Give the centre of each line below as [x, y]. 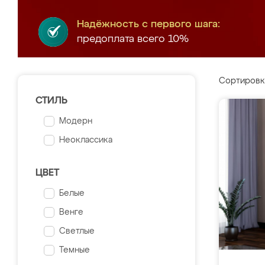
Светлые [77, 231]
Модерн [76, 121]
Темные [75, 250]
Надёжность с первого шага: [148, 25]
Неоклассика [86, 140]
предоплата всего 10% [133, 39]
